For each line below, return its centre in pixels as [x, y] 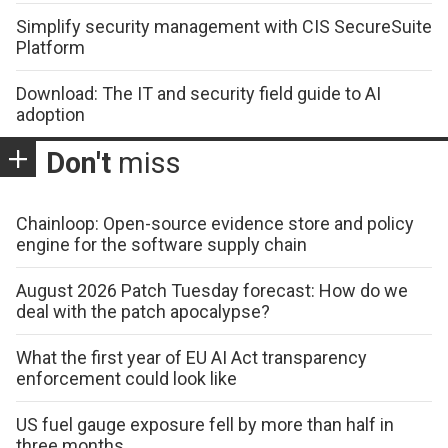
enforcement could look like [126, 379]
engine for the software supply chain [161, 245]
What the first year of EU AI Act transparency [191, 358]
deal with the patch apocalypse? [143, 312]
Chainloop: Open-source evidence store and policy [215, 224]
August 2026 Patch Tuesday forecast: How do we [212, 291]
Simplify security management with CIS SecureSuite [224, 27]
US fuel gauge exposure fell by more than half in [205, 425]
